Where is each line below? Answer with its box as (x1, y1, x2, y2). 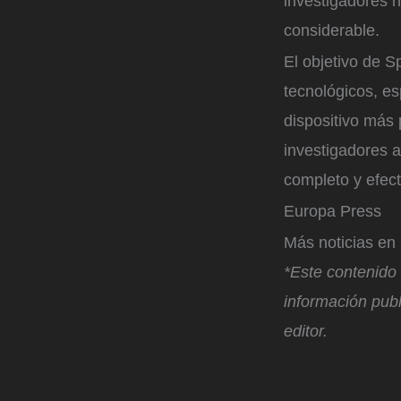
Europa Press (284, 202, 381, 221)
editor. (284, 321, 328, 340)
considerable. (284, 21, 380, 40)
